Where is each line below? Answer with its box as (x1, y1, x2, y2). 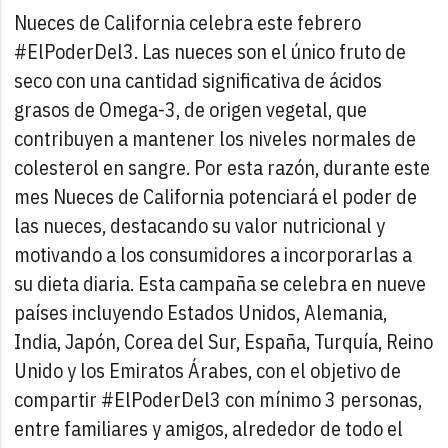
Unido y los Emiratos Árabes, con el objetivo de (14, 356, 402, 384)
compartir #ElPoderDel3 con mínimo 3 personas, (14, 385, 423, 413)
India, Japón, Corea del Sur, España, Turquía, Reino (14, 327, 434, 355)
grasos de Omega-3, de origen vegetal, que (14, 95, 368, 123)
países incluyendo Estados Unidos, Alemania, (14, 298, 388, 326)
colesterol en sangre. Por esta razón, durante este (14, 153, 431, 181)
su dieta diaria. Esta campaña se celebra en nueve (14, 269, 427, 297)
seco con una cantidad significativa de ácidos (14, 66, 383, 94)
